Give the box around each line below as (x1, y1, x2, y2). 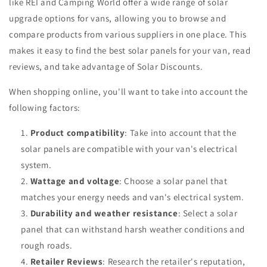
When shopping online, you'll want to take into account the (9, 85, 248, 97)
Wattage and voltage (30, 175, 120, 187)
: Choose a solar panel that (119, 175, 228, 187)
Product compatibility (30, 126, 125, 138)
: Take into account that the (125, 126, 237, 138)
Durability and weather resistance (30, 207, 178, 219)
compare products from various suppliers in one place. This (9, 28, 247, 40)
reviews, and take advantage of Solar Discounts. (9, 60, 203, 72)
